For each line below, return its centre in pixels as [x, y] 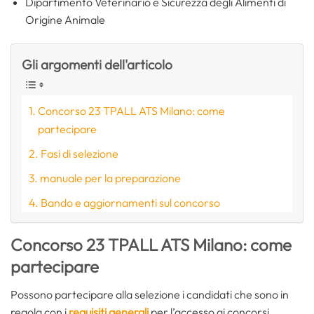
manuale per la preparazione [111, 178]
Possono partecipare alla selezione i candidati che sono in [150, 295]
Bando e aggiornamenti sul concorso [131, 202]
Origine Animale [65, 20]
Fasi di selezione [80, 153]
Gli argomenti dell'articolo [97, 64]
